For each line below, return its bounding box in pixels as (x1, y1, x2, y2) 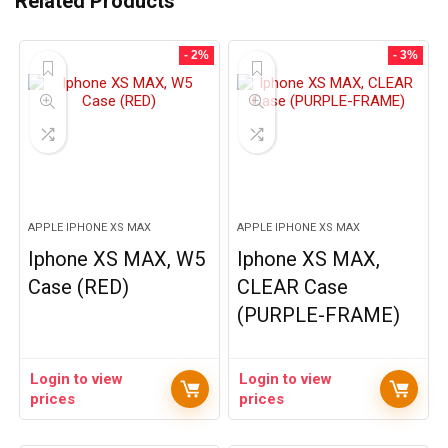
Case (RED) (28, 275, 130, 299)
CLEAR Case (237, 275, 349, 299)
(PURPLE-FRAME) (237, 303, 401, 327)
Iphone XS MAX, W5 (28, 247, 206, 271)
